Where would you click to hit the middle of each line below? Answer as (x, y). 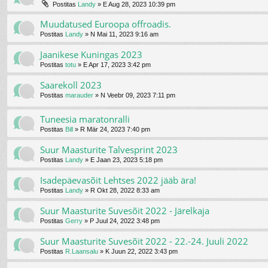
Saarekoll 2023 (71, 85)
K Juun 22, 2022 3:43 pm (141, 251)
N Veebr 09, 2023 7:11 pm (138, 95)
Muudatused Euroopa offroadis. (106, 24)
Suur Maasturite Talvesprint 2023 (109, 149)
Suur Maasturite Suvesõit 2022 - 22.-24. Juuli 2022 (144, 241)
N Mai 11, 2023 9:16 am (124, 34)
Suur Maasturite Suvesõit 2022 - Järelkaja (125, 210)
